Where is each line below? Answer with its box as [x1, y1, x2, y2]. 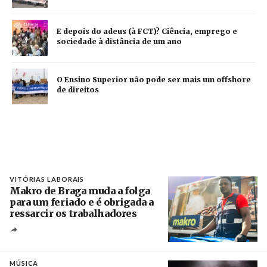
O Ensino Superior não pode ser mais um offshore [57, 74, 251, 84]
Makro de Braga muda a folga [10, 184, 150, 197]
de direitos [57, 85, 99, 94]
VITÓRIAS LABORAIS [10, 175, 85, 183]
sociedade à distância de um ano [57, 36, 182, 46]
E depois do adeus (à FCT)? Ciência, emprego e [57, 26, 237, 36]
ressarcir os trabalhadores [10, 207, 137, 219]
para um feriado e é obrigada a [10, 195, 154, 208]
